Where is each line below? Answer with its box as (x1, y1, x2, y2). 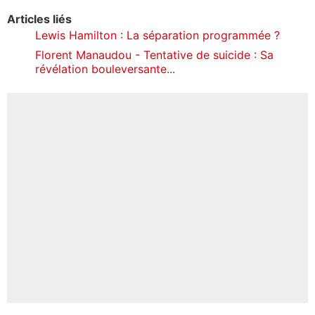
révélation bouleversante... (35, 61, 175, 76)
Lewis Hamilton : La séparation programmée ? (35, 27, 280, 42)
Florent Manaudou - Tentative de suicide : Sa (35, 47, 274, 62)
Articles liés (7, 11, 72, 26)
